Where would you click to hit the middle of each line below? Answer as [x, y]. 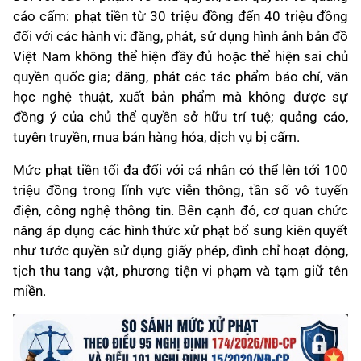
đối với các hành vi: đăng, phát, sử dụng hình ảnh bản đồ [180, 36]
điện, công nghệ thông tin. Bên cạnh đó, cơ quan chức [180, 210]
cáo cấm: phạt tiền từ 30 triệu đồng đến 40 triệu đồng [180, 16]
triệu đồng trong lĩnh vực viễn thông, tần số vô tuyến [180, 190]
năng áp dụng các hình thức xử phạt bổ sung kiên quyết [180, 230]
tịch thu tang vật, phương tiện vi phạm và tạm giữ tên [180, 271]
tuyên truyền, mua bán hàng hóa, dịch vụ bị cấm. [156, 137]
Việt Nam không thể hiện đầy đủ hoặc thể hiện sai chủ [180, 56]
